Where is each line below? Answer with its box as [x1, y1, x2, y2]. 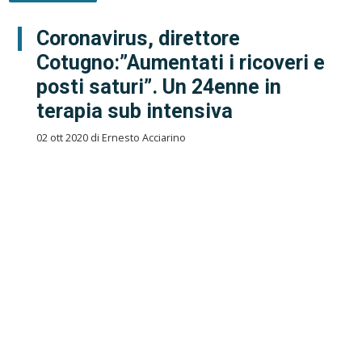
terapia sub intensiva [36, 99, 233, 123]
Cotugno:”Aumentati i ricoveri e [36, 50, 325, 74]
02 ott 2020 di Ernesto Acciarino [36, 130, 186, 145]
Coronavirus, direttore [36, 26, 240, 50]
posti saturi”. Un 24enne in [36, 74, 281, 99]
